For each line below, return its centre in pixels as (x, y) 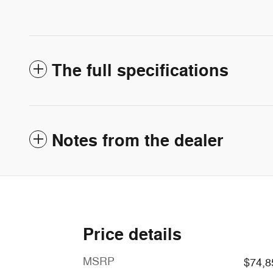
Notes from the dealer (138, 141)
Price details (132, 235)
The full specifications (140, 71)
